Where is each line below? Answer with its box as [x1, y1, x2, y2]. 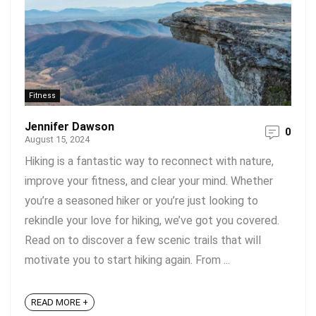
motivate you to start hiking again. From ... [25, 253, 230, 267]
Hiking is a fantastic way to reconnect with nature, [25, 154, 274, 168]
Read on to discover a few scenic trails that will [25, 233, 261, 247]
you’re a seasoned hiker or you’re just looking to [25, 194, 258, 207]
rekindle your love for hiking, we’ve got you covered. [25, 214, 279, 227]
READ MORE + [31, 297, 88, 308]
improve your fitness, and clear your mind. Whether [25, 174, 273, 188]
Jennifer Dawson [25, 120, 114, 133]
